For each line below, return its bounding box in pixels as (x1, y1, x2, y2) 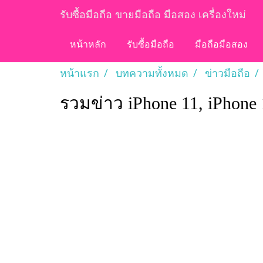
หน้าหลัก (70, 41, 106, 50)
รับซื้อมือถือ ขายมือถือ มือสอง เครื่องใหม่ (60, 7, 246, 21)
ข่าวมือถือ (205, 66, 250, 80)
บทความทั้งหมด (116, 66, 188, 80)
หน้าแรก (60, 66, 99, 80)
